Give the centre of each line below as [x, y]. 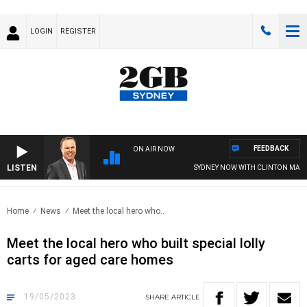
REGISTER [78, 31]
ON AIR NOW [154, 149]
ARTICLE [186, 297]
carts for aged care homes [90, 260]
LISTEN [22, 168]
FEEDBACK [271, 149]
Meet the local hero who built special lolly [136, 244]
